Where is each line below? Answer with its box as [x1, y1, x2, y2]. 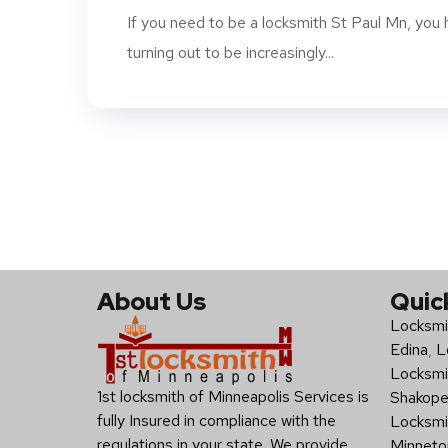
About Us [97, 285, 206, 317]
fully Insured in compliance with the [97, 409, 336, 431]
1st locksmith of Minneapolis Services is [97, 385, 369, 407]
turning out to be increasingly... [127, 41, 334, 63]
